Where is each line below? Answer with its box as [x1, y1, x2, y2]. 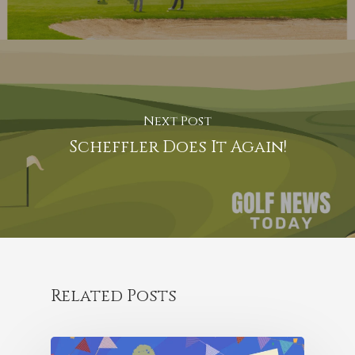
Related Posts [51, 285, 177, 307]
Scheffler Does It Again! [68, 136, 287, 158]
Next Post [143, 112, 212, 130]
